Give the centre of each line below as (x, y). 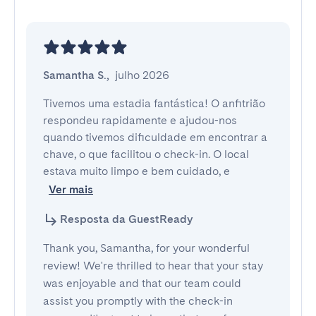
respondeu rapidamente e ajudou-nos (140, 120)
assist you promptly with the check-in (138, 301)
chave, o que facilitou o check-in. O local (146, 154)
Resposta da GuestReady (126, 219)
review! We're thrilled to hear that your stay (153, 266)
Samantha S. (75, 75)
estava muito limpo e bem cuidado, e (138, 171)
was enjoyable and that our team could (142, 283)
